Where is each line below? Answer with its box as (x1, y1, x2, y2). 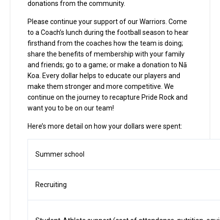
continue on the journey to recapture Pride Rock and (27, 93, 188, 101)
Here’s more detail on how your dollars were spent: (27, 122, 182, 130)
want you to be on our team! (27, 104, 114, 112)
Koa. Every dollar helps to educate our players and (27, 72, 180, 80)
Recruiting (35, 181, 67, 189)
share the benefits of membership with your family (27, 50, 185, 58)
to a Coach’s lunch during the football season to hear (27, 28, 189, 36)
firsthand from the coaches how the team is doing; (27, 39, 183, 47)
